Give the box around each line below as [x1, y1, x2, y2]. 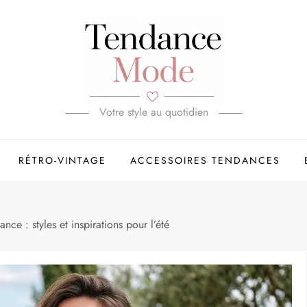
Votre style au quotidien [99, 103, 208, 120]
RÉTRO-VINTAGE [18, 153, 106, 167]
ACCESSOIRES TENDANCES [130, 153, 280, 167]
